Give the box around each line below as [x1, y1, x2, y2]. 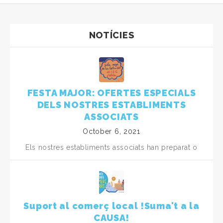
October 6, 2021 [83, 127, 140, 136]
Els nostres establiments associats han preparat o [25, 143, 198, 152]
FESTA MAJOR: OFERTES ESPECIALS [27, 88, 196, 99]
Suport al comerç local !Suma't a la [23, 201, 200, 212]
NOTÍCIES [89, 30, 134, 41]
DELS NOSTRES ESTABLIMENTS [37, 100, 186, 111]
